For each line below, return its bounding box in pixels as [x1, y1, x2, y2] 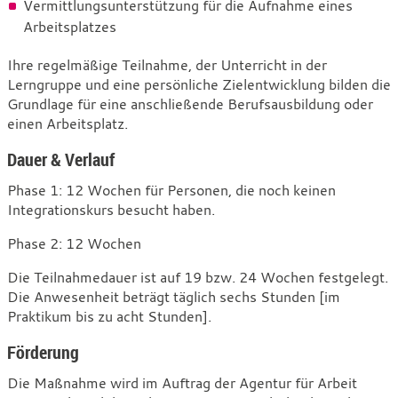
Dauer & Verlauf [7, 147, 115, 171]
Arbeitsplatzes [23, 16, 117, 36]
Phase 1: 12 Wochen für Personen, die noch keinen [7, 179, 336, 200]
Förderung [7, 339, 79, 364]
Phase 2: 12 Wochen [7, 233, 141, 253]
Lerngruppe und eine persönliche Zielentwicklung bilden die [7, 74, 391, 94]
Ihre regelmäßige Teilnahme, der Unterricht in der [7, 54, 327, 75]
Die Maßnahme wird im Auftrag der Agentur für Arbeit [7, 372, 357, 393]
